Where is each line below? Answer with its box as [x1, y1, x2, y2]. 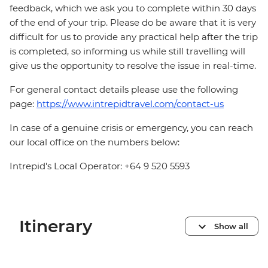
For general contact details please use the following [10, 84, 238, 96]
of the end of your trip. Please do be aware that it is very [10, 17, 256, 29]
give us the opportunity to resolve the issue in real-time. [10, 60, 256, 72]
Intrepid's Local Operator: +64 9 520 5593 [10, 160, 190, 172]
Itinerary [19, 216, 92, 237]
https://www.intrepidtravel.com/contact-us [36, 98, 224, 110]
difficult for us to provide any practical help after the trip [10, 31, 258, 43]
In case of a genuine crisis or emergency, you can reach [10, 122, 253, 134]
